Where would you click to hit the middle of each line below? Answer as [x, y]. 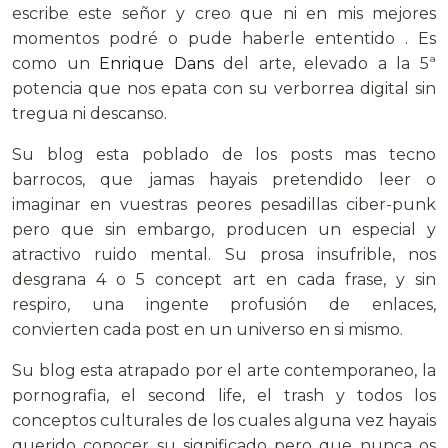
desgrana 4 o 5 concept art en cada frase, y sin [224, 279]
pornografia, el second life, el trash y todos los [224, 395]
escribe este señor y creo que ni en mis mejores [224, 13]
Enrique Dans [156, 63]
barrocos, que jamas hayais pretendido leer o [224, 179]
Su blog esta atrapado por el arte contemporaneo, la [224, 370]
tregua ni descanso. [89, 113]
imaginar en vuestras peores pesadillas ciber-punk [224, 204]
